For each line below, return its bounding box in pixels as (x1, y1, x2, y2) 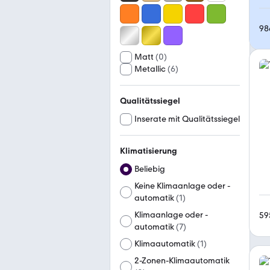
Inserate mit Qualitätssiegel (134, 114, 240, 124)
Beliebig (134, 164, 165, 174)
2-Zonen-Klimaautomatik (134, 256, 230, 266)
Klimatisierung (120, 146, 177, 156)
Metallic (134, 64, 166, 74)
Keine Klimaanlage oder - (134, 181, 230, 191)
